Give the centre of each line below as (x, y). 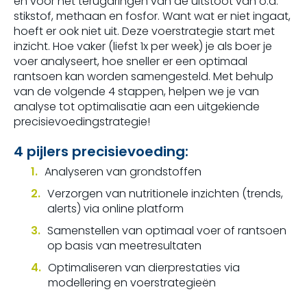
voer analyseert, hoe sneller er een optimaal (131, 61)
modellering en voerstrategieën (132, 283)
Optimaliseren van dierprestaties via (144, 268)
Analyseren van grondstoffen (123, 172)
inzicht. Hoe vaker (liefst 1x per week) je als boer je (143, 46)
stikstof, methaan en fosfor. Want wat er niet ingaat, (152, 16)
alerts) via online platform (115, 209)
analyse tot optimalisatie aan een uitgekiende (137, 107)
